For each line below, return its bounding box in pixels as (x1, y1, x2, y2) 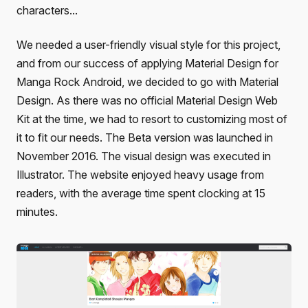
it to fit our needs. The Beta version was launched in (16, 130, 273, 144)
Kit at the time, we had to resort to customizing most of (16, 111, 287, 126)
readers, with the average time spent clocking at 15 (16, 186, 265, 200)
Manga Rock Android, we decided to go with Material (16, 74, 278, 89)
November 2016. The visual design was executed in (16, 148, 271, 163)
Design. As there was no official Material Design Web (16, 93, 278, 107)
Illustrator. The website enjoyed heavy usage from (16, 167, 264, 181)
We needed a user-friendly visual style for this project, (16, 37, 280, 52)
